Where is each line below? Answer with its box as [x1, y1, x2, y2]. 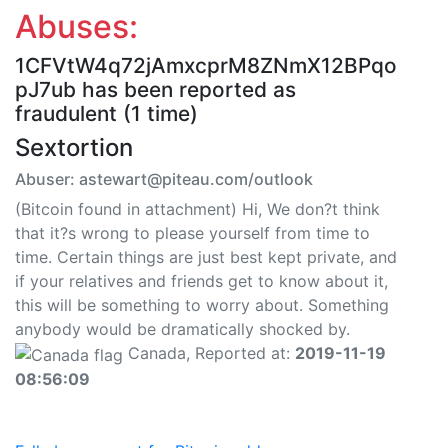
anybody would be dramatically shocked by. [15, 319, 350, 340]
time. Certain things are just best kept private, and [15, 247, 397, 268]
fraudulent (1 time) [15, 101, 198, 127]
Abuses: [15, 7, 138, 47]
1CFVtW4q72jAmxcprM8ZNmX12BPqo [15, 53, 397, 79]
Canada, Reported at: [123, 343, 295, 364]
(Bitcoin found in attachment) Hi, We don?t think [15, 199, 380, 220]
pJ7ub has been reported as [15, 77, 296, 103]
